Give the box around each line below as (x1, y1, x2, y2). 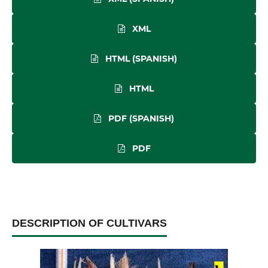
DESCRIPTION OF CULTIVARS (12, 217, 167, 230)
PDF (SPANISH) (106, 113, 174, 124)
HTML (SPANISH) (103, 53, 177, 65)
